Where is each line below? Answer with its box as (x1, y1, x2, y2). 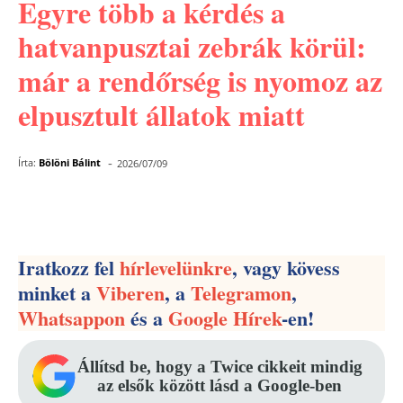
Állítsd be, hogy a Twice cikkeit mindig (76, 357, 363, 376)
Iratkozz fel (18, 253, 120, 282)
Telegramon (191, 278, 291, 308)
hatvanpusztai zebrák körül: (18, 25, 366, 67)
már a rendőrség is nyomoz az (18, 59, 382, 102)
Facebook (60, 201, 121, 219)
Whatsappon (18, 303, 125, 333)
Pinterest (186, 201, 243, 219)
